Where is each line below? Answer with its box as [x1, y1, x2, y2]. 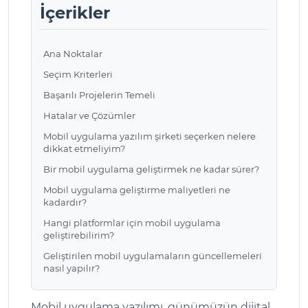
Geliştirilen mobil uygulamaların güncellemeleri [43, 250, 262, 261]
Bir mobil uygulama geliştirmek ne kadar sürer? [43, 163, 259, 175]
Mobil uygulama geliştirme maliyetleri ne [43, 184, 230, 195]
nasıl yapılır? [43, 262, 100, 274]
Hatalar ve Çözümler [43, 109, 135, 121]
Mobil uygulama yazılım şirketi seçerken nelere [43, 130, 256, 142]
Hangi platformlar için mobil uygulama [43, 217, 221, 228]
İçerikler [40, 2, 110, 23]
